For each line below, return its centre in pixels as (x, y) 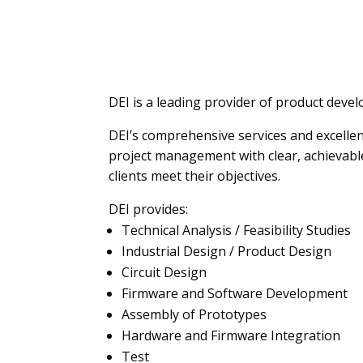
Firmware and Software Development (235, 293)
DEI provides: (149, 209)
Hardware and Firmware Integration (231, 335)
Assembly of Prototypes (194, 314)
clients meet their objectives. (195, 175)
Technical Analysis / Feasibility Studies (237, 230)
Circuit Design (164, 272)
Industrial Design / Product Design (227, 251)
